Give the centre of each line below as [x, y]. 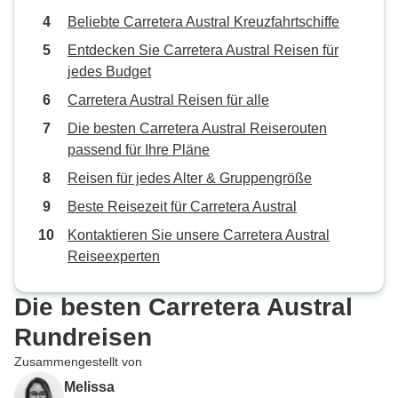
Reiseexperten [114, 256]
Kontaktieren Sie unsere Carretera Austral [199, 235]
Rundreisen [83, 337]
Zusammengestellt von [78, 362]
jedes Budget [109, 72]
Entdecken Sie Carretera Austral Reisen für [203, 50]
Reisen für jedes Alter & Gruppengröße [190, 178]
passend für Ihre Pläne [139, 150]
